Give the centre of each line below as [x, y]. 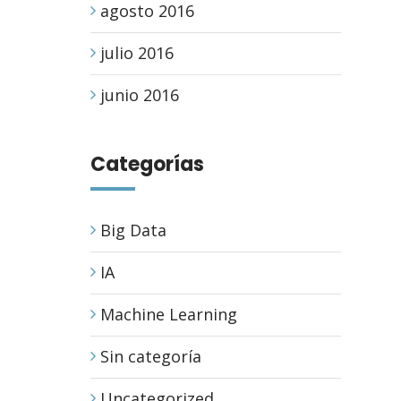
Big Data [133, 230]
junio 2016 [140, 95]
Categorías [147, 164]
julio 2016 [137, 53]
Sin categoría [151, 356]
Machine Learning [169, 314]
